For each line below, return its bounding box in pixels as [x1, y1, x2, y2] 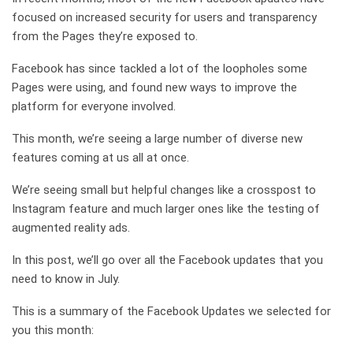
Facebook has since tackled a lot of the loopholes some [12, 61, 307, 76]
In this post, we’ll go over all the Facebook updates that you [12, 252, 323, 267]
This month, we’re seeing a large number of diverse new [12, 131, 303, 146]
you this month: [12, 322, 94, 337]
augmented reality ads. [12, 220, 130, 235]
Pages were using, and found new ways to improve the [12, 80, 297, 95]
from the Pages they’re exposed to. [12, 28, 198, 43]
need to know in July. [12, 271, 120, 286]
